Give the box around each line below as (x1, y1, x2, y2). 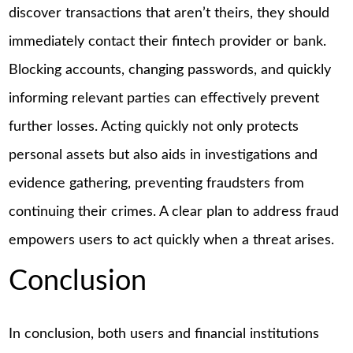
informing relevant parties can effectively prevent (9, 91, 320, 106)
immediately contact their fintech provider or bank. (9, 34, 327, 49)
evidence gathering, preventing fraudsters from (9, 176, 305, 191)
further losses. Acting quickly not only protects (9, 119, 299, 134)
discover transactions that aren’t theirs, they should (9, 6, 330, 20)
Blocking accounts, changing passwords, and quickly (9, 62, 332, 77)
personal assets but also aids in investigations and (9, 147, 318, 162)
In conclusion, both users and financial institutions (9, 327, 320, 342)
